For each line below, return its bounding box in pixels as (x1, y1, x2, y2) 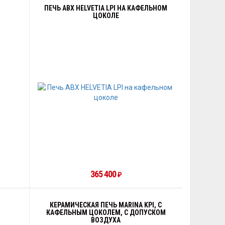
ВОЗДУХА (91, 216, 121, 224)
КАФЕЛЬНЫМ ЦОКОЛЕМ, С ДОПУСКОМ (46, 208, 166, 216)
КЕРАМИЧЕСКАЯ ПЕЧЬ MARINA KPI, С (50, 201, 162, 209)
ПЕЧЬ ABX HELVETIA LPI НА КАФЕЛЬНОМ (44, 4, 168, 12)
